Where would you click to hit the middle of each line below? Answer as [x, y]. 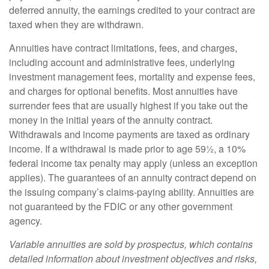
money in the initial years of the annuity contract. [111, 120]
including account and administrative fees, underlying [122, 62]
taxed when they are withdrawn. [76, 25]
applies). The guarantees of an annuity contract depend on [133, 178]
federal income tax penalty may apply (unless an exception [133, 163]
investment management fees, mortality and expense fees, [132, 77]
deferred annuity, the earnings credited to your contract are [132, 10]
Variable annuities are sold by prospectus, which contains [131, 244]
